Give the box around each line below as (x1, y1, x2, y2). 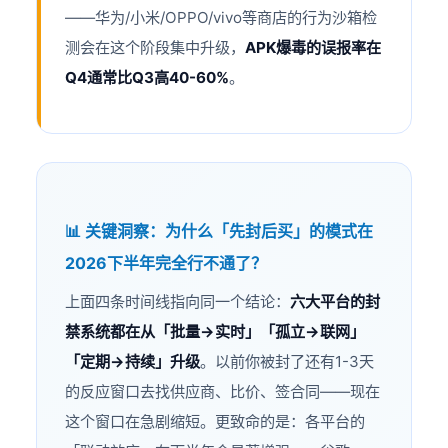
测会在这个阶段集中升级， (65, 38, 246, 58)
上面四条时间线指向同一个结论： (65, 292, 291, 312)
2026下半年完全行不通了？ (65, 253, 268, 274)
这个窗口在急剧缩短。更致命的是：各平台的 (65, 412, 366, 432)
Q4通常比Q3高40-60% (65, 68, 230, 88)
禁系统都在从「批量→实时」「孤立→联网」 (65, 322, 366, 342)
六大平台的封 (290, 292, 381, 312)
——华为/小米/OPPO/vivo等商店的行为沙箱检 (65, 8, 378, 28)
